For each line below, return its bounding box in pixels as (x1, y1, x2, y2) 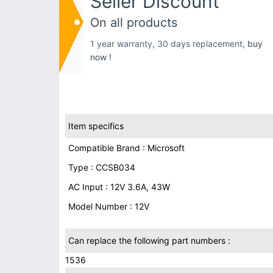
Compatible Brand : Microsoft (68, 143, 185, 153)
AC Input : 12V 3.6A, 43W (68, 182, 170, 192)
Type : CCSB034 (68, 162, 135, 172)
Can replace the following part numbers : (68, 235, 230, 246)
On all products (90, 15, 177, 30)
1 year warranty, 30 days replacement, (90, 38, 247, 49)
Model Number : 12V (68, 201, 149, 211)
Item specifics (68, 121, 124, 131)
